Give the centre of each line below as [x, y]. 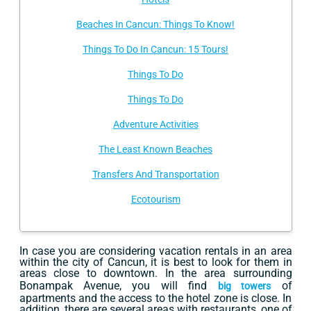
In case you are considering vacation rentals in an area [155, 251]
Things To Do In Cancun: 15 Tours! [155, 50]
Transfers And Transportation [155, 175]
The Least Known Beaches [155, 150]
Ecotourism [155, 200]
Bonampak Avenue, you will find [118, 286]
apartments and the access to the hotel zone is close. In [155, 299]
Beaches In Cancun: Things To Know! [155, 25]
